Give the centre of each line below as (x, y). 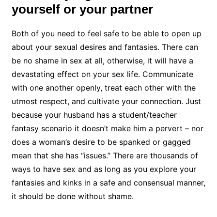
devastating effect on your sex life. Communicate (102, 74)
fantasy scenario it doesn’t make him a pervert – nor (107, 129)
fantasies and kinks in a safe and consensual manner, (108, 183)
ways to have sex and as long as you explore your (104, 169)
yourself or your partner (82, 9)
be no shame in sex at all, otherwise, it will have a (102, 61)
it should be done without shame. (72, 196)
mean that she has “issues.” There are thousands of (105, 156)
